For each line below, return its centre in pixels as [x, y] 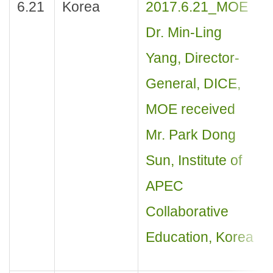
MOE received [190, 109]
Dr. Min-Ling [183, 33]
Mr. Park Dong [190, 135]
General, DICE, [193, 84]
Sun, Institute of [193, 161]
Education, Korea [199, 237]
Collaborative [187, 212]
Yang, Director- [192, 58]
